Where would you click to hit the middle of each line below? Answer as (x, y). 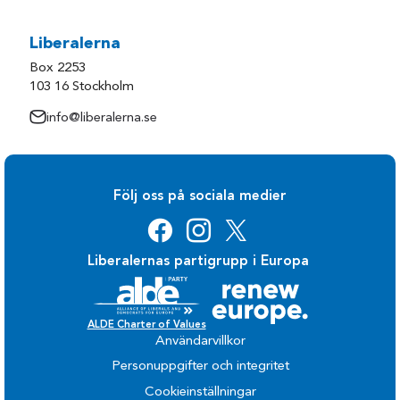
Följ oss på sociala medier (200, 197)
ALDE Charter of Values (146, 325)
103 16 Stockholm (82, 87)
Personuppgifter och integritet (200, 367)
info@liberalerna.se (102, 118)
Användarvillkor (200, 341)
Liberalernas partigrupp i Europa (198, 261)
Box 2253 (58, 68)
